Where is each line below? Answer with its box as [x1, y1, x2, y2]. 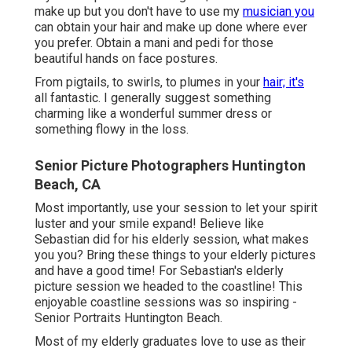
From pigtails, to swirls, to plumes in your [35, 75, 263, 90]
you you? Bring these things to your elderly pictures [35, 247, 316, 263]
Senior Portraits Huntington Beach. [35, 310, 222, 326]
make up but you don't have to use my [35, 4, 243, 20]
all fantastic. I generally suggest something [35, 90, 271, 106]
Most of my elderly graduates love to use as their [35, 334, 306, 350]
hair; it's [263, 75, 304, 90]
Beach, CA [35, 176, 101, 193]
